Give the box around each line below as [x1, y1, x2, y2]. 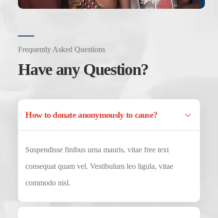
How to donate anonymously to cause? [25, 110, 158, 120]
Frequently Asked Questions [18, 45, 106, 54]
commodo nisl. [25, 179, 71, 187]
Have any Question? [18, 60, 148, 79]
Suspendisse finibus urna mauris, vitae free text [25, 145, 169, 154]
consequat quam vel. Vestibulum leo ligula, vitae [25, 162, 174, 171]
